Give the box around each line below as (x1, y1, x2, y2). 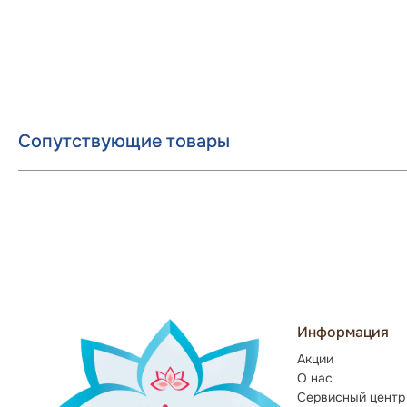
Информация (297, 323, 389, 342)
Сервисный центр (297, 389, 405, 405)
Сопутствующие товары (18, 130, 230, 153)
